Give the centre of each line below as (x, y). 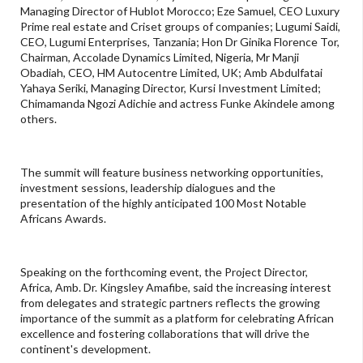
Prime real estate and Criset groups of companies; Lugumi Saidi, (180, 27)
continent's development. (85, 349)
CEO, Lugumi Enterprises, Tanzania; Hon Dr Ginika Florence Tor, (180, 42)
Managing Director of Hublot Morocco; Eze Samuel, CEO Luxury (180, 11)
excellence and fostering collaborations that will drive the (165, 334)
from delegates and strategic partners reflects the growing (170, 303)
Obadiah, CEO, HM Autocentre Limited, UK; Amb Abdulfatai (171, 73)
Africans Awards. (63, 219)
